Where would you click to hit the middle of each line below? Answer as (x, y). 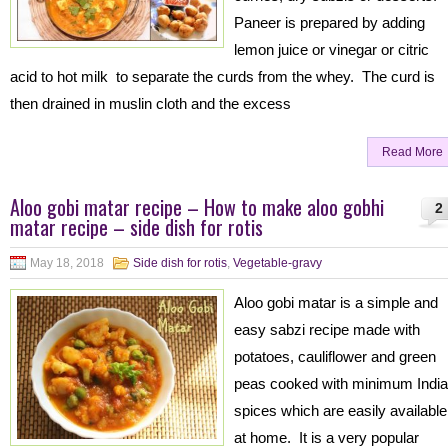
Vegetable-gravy (277, 263)
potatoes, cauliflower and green (335, 356)
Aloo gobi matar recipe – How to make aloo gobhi (197, 207)
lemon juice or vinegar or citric (331, 49)
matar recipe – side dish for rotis (136, 227)
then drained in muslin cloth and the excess (150, 103)
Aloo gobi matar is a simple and (336, 302)
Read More (412, 152)
